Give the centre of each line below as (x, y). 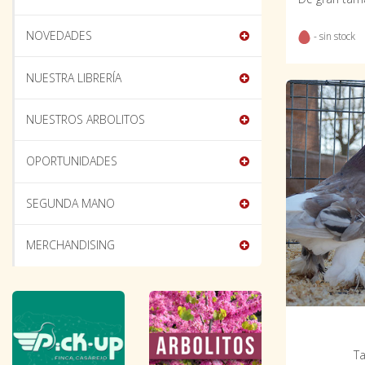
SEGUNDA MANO (71, 203)
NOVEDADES (59, 36)
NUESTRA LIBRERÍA (74, 77)
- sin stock (333, 37)
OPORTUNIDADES (72, 161)
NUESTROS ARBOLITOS (86, 119)
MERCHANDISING (71, 245)
